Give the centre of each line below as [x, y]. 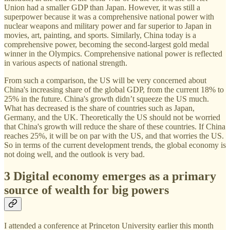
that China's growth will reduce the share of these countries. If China [115, 126]
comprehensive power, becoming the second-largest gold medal [107, 44]
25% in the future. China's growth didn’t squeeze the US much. [107, 99]
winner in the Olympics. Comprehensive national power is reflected [113, 53]
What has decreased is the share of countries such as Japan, [99, 108]
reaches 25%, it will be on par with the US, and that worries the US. [114, 136]
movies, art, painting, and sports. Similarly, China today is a [100, 35]
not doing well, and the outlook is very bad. [74, 154]
